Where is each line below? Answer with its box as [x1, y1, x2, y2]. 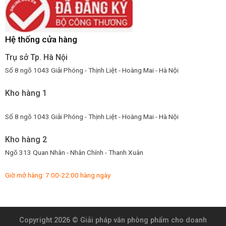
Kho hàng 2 [5, 134, 47, 144]
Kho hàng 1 [5, 88, 47, 98]
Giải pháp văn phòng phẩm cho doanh [80, 216, 207, 225]
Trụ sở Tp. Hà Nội [5, 52, 68, 63]
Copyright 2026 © [19, 216, 80, 225]
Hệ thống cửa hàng [5, 34, 77, 45]
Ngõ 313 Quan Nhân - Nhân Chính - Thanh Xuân [5, 148, 143, 156]
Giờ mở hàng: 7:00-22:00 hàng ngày [5, 171, 110, 180]
